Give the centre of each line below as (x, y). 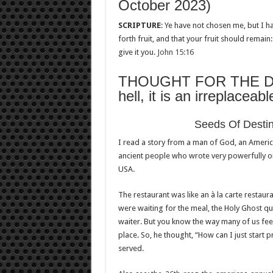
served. (131, 248)
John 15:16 (175, 52)
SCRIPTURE (139, 25)
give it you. (137, 52)
